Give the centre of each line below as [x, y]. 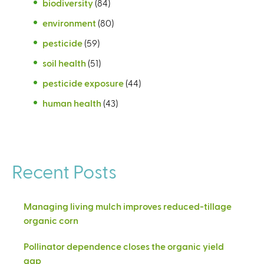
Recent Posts [64, 171]
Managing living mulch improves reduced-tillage [128, 206]
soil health [64, 62]
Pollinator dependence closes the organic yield [124, 246]
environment [69, 22]
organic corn [51, 220]
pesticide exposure [83, 82]
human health [72, 103]
